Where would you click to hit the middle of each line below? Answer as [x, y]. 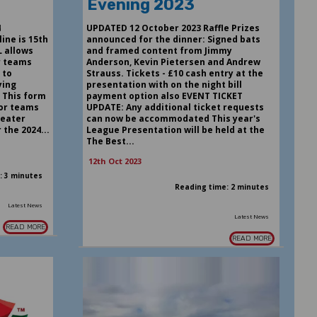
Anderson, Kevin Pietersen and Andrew [173, 62]
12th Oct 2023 [115, 161]
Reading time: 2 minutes [222, 187]
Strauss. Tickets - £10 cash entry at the [174, 74]
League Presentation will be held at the [175, 130]
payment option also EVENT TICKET [164, 96]
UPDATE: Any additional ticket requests [175, 108]
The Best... [110, 142]
